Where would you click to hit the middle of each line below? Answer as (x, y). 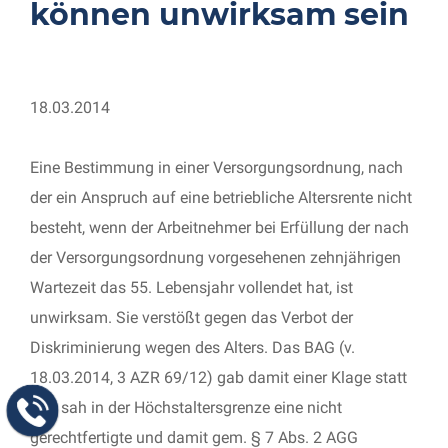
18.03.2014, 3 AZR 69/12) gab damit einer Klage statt (218, 377)
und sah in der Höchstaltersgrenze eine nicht (186, 407)
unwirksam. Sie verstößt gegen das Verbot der (191, 317)
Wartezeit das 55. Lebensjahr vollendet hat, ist (191, 287)
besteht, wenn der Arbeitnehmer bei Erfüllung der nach (219, 227)
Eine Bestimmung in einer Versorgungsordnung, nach (216, 167)
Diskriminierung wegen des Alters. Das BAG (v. (192, 347)
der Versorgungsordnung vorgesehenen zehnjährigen (215, 257)
